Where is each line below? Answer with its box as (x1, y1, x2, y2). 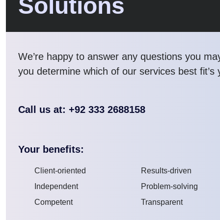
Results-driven (141, 166, 192, 175)
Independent (34, 182, 78, 191)
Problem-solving (141, 182, 198, 191)
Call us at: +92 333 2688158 (18, 104, 145, 115)
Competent (34, 197, 73, 206)
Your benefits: (18, 143, 84, 155)
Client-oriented (34, 166, 86, 175)
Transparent (141, 197, 183, 206)
